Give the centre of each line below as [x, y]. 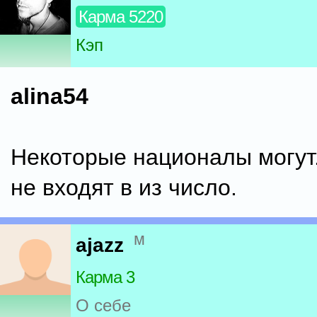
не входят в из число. [124, 188]
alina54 [50, 96]
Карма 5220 [121, 17]
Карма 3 [105, 277]
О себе [103, 306]
